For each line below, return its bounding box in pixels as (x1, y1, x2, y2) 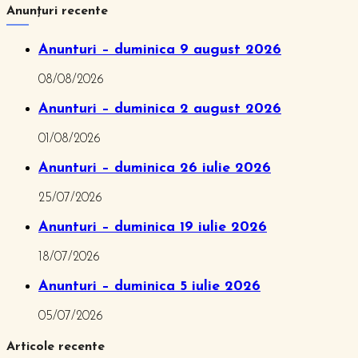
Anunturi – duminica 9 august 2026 (38, 42, 281, 58)
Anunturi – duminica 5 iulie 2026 (38, 279, 261, 295)
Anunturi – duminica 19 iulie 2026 (38, 220, 267, 236)
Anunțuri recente (6, 4, 108, 18)
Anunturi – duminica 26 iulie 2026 (38, 161, 271, 177)
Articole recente (6, 340, 105, 354)
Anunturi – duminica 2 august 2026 (38, 101, 281, 117)
